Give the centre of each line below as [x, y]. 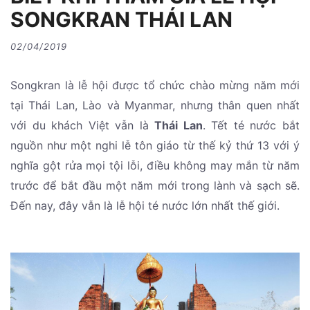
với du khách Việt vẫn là [83, 125]
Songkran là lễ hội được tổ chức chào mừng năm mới [155, 85]
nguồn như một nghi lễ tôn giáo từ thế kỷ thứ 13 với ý [155, 145]
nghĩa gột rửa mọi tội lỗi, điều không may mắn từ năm [155, 165]
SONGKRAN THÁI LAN [121, 19]
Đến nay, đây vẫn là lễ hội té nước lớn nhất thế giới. [145, 205]
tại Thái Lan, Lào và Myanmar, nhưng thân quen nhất [155, 105]
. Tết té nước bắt [251, 125]
